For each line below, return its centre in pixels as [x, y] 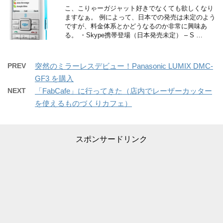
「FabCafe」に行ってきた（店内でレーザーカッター [123, 91]
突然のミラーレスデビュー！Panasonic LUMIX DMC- [124, 66]
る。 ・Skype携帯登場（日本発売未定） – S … [134, 35]
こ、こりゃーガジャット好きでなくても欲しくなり [139, 8]
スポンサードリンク [111, 139]
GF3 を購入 [54, 78]
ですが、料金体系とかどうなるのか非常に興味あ [136, 26]
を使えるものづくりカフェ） [83, 103]
